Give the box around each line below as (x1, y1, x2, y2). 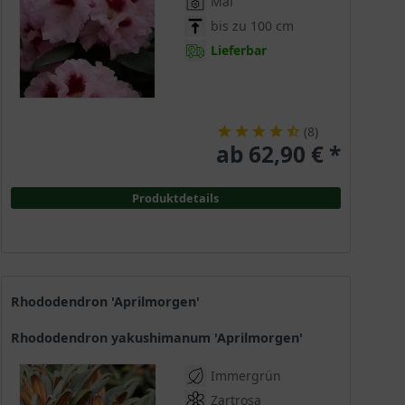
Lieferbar (210, 42, 267, 60)
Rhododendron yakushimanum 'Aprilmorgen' (19, 329, 303, 347)
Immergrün (210, 367, 281, 385)
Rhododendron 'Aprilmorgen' (19, 293, 200, 311)
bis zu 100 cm (210, 17, 294, 35)
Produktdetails (132, 190, 220, 207)
